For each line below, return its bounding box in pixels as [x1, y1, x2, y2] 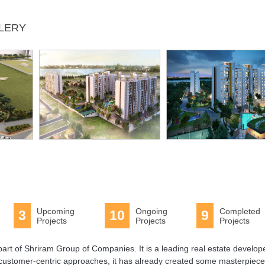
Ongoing [135, 206, 168, 216]
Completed [219, 206, 260, 216]
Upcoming [36, 206, 75, 216]
